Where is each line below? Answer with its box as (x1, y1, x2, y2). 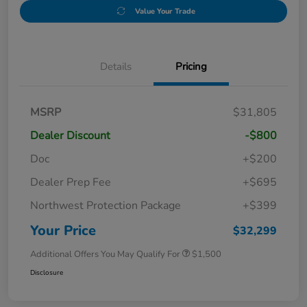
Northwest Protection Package (30, 197, 181, 213)
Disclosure (30, 267, 63, 278)
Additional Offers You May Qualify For (30, 247, 180, 260)
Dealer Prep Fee (30, 174, 111, 190)
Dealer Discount (30, 127, 110, 143)
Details (100, 59, 132, 73)
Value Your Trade (134, 5, 195, 16)
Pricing (175, 59, 207, 73)
